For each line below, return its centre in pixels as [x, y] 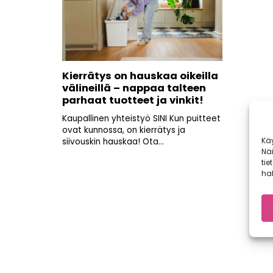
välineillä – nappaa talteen [134, 88]
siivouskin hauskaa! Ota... [113, 142]
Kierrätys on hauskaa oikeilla [140, 76]
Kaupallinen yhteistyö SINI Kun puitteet [141, 119]
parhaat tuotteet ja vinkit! [134, 100]
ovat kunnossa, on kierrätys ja [124, 130]
